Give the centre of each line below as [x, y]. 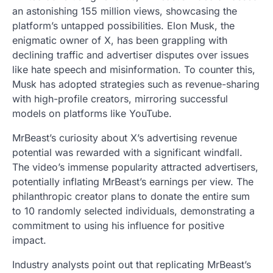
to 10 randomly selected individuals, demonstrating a [133, 211]
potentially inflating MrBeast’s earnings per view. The [133, 182]
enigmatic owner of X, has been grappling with [120, 41]
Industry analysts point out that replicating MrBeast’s [132, 265]
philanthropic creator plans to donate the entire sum [131, 197]
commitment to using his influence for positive [118, 226]
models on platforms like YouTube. [94, 114]
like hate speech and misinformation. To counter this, [134, 70]
